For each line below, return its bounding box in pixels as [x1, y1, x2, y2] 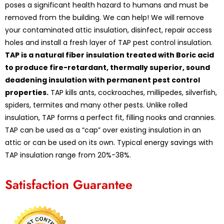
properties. [5, 87, 48, 97]
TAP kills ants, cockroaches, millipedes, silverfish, [48, 87, 217, 97]
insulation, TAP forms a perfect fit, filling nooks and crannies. [5, 112, 215, 122]
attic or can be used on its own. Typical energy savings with [5, 137, 213, 147]
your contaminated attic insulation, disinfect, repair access [5, 24, 212, 35]
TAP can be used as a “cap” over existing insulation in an [5, 124, 201, 135]
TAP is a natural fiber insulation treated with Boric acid [5, 49, 214, 60]
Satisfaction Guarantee [5, 175, 132, 194]
